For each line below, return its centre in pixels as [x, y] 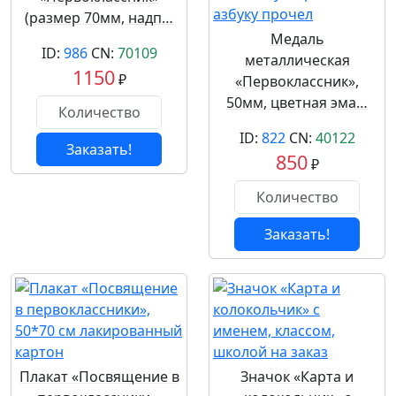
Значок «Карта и [297, 377]
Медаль [297, 39]
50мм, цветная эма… [297, 103]
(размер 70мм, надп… [99, 18]
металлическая [297, 60]
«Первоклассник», [297, 81]
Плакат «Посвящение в [99, 377]
